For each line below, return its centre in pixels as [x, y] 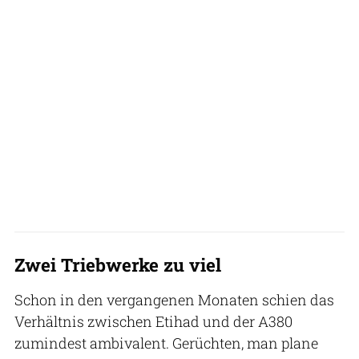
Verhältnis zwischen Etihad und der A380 [153, 321]
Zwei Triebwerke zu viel [118, 264]
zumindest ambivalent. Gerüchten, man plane [166, 343]
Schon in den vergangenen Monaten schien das [174, 299]
